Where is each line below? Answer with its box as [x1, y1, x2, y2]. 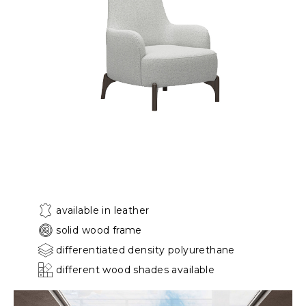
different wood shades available [56, 263, 215, 276]
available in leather [56, 204, 150, 217]
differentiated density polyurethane [56, 243, 235, 256]
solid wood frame [56, 223, 142, 236]
